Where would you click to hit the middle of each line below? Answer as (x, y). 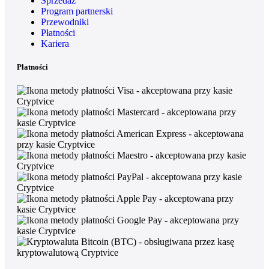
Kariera (55, 43)
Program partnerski (77, 11)
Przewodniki (65, 22)
